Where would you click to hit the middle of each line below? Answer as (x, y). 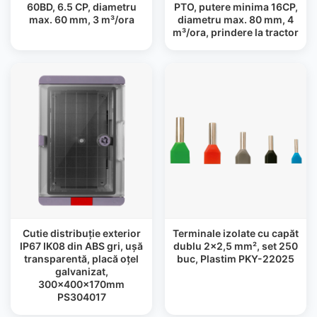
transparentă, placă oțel (81, 259)
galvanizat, (81, 271)
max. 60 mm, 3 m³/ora (81, 19)
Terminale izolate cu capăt (236, 233)
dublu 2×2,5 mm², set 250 (236, 246)
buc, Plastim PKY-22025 (236, 259)
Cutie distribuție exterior (81, 233)
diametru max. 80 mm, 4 (236, 19)
